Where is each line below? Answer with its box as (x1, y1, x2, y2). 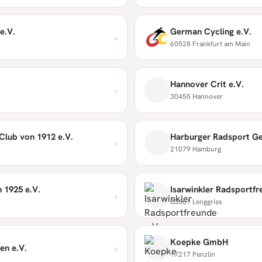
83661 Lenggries (170, 196, 222, 206)
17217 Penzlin (170, 249, 215, 259)
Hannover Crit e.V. (170, 78, 244, 90)
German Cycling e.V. (170, 25, 251, 37)
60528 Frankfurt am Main (170, 39, 250, 49)
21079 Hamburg (170, 144, 221, 154)
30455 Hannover (170, 91, 223, 101)
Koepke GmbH (170, 236, 228, 248)
